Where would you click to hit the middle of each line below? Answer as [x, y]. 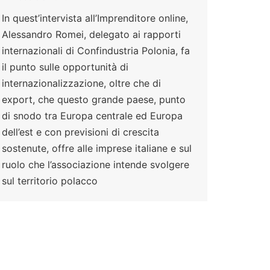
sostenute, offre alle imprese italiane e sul [97, 149]
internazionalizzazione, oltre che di [81, 83]
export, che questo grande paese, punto [94, 100]
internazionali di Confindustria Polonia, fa [96, 51]
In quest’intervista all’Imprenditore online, [95, 18]
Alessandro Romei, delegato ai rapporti [91, 35]
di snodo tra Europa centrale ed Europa [92, 116]
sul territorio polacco [50, 181]
